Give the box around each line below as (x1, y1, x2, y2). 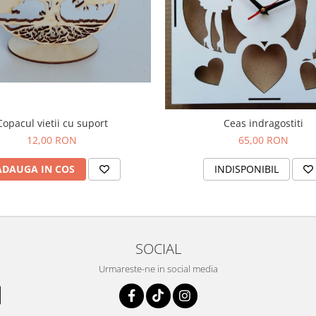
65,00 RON (238, 133, 289, 147)
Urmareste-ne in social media (98, 262, 218, 276)
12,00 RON (27, 133, 78, 147)
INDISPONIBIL (214, 162, 279, 176)
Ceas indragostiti (224, 116, 304, 130)
